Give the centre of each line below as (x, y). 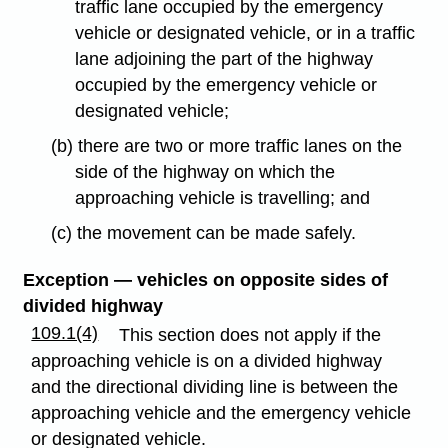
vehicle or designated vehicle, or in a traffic (245, 32)
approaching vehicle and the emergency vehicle (221, 412)
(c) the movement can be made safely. (203, 232)
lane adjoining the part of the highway (224, 58)
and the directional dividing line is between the (215, 386)
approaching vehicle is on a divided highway (207, 360)
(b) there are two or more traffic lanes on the (226, 145)
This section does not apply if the (250, 334)
